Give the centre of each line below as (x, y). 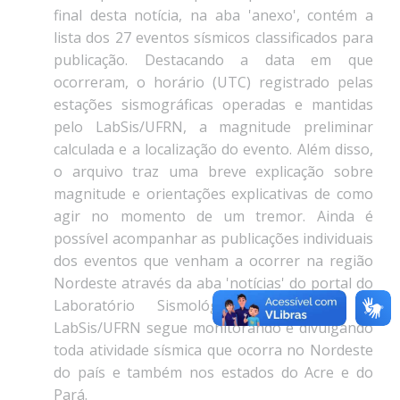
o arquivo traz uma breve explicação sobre (213, 172)
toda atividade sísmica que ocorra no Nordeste (213, 350)
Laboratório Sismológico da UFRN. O (213, 306)
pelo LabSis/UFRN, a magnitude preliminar (213, 127)
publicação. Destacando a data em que (213, 60)
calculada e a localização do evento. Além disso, (213, 150)
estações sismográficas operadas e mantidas (213, 105)
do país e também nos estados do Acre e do (213, 373)
